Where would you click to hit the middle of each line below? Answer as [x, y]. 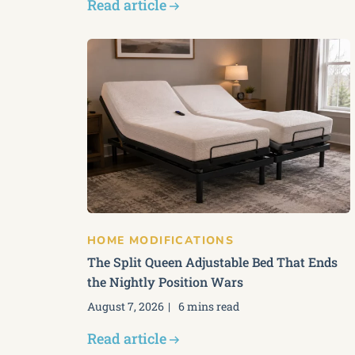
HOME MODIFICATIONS [161, 240]
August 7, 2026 [126, 306]
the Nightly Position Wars [165, 282]
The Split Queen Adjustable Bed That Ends [212, 262]
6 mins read [209, 306]
